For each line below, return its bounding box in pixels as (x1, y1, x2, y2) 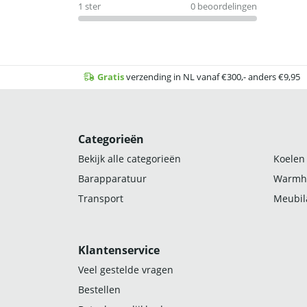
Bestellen (78, 282, 121, 296)
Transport (78, 191, 123, 205)
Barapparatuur (78, 171, 147, 185)
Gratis (97, 71, 124, 83)
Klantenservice (78, 242, 160, 258)
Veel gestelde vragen (78, 262, 173, 276)
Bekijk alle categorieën (78, 151, 181, 165)
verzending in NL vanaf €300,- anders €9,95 (124, 71, 300, 83)
